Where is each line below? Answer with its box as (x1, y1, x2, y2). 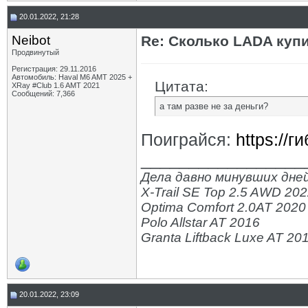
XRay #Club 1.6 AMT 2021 (12, 81, 100, 89)
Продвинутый (12, 48, 59, 56)
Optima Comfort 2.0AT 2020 (141, 200, 306, 214)
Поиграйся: (141, 130, 236, 149)
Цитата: (155, 78, 208, 94)
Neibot (12, 33, 50, 47)
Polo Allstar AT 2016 (141, 215, 260, 230)
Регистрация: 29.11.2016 (12, 65, 96, 73)
